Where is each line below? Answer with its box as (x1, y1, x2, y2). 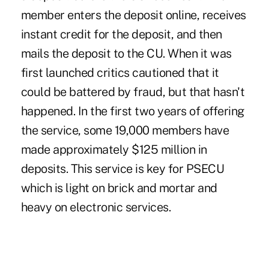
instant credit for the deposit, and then (20, 26, 222, 41)
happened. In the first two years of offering (20, 103, 244, 118)
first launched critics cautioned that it (20, 65, 219, 80)
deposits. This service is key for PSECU (20, 161, 225, 176)
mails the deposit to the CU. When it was (20, 46, 232, 61)
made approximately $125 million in (20, 142, 207, 157)
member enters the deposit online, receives (20, 7, 246, 22)
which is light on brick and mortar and (20, 180, 217, 195)
